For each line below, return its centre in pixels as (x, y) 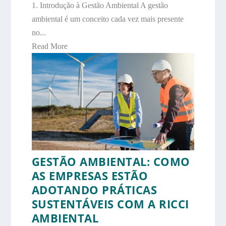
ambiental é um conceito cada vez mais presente (107, 19)
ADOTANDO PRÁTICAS (94, 190)
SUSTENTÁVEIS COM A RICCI (110, 204)
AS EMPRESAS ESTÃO (90, 176)
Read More (49, 46)
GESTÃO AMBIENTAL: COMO (111, 162)
